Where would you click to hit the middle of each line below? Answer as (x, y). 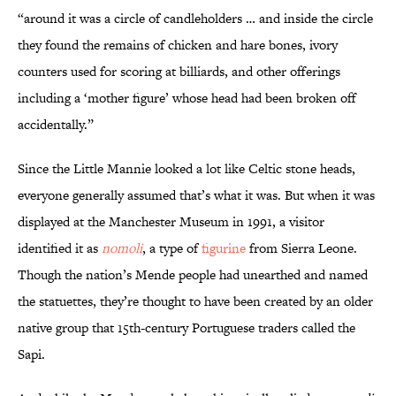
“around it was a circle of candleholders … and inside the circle (195, 19)
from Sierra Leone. (301, 248)
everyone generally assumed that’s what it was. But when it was (196, 195)
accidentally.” (56, 125)
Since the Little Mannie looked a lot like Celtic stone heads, (187, 169)
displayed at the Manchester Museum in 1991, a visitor (171, 222)
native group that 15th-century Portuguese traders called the (187, 328)
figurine (222, 248)
